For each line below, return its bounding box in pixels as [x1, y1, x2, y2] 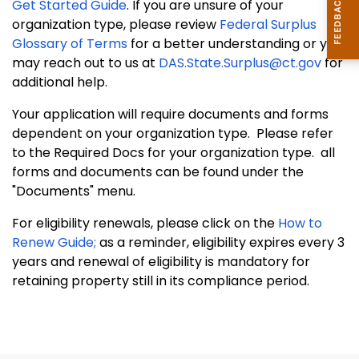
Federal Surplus [220, 15, 317, 34]
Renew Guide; [12, 233, 96, 252]
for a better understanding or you [127, 34, 342, 53]
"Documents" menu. [12, 182, 139, 200]
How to [278, 214, 322, 232]
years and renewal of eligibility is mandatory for [12, 252, 310, 271]
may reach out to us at [12, 54, 159, 72]
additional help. [12, 73, 107, 91]
